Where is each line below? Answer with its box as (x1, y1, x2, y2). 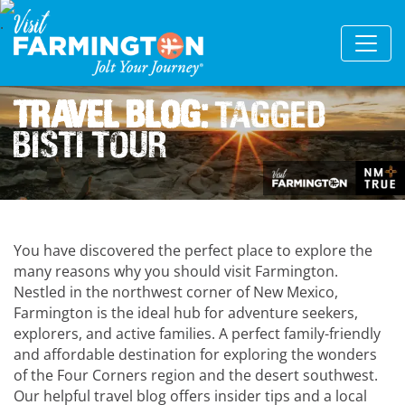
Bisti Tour (14, 119, 167, 169)
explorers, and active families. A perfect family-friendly (14, 324, 381, 344)
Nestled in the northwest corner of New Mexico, (14, 282, 338, 302)
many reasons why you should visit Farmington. (14, 261, 338, 281)
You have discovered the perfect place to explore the (14, 240, 372, 260)
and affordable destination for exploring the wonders (14, 344, 377, 364)
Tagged (208, 89, 327, 139)
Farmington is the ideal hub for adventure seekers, (14, 303, 358, 323)
